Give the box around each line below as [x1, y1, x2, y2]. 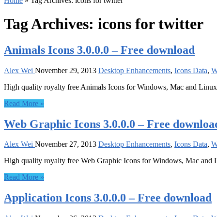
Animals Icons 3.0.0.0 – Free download [4, 43, 195, 56]
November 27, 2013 [35, 140, 96, 149]
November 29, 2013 [35, 66, 96, 75]
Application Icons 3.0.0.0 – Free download [4, 191, 212, 204]
